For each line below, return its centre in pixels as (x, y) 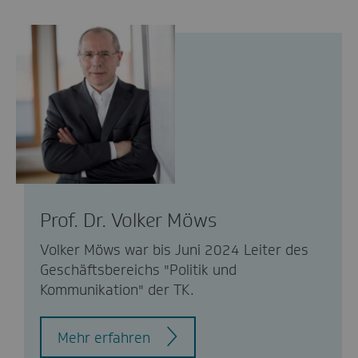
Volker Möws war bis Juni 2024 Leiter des (174, 250)
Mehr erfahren (103, 338)
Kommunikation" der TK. (117, 290)
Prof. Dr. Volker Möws (128, 220)
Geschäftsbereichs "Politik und (138, 270)
